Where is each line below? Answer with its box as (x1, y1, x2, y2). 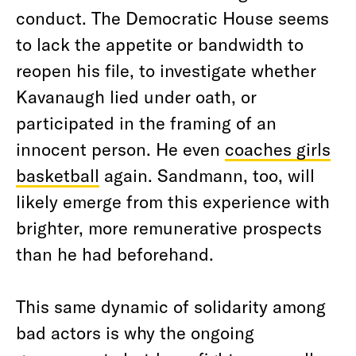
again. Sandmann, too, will (99, 164, 315, 185)
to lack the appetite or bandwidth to (16, 33, 304, 54)
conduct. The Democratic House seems (16, 7, 329, 28)
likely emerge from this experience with (16, 191, 330, 211)
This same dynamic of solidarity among (16, 296, 326, 316)
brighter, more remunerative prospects (16, 217, 322, 238)
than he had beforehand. (16, 243, 214, 264)
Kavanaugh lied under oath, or (16, 86, 257, 106)
